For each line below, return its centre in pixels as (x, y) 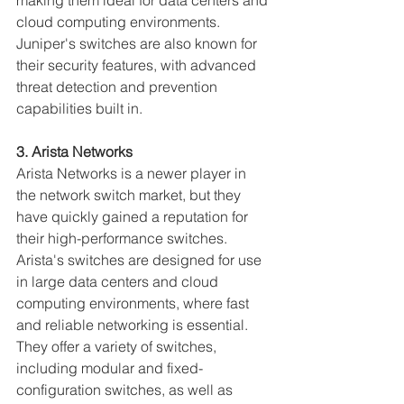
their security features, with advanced (138, 65)
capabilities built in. (79, 108)
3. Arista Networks (74, 151)
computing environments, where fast (134, 303)
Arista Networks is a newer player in (133, 173)
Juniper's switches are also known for (138, 43)
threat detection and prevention (119, 87)
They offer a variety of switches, (118, 346)
